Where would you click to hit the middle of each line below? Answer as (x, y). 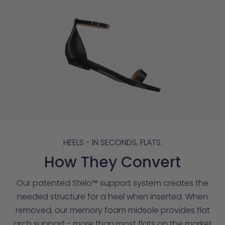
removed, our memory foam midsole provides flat (113, 210)
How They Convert (113, 162)
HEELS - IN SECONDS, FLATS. (113, 142)
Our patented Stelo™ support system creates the (113, 183)
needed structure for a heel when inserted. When (113, 196)
